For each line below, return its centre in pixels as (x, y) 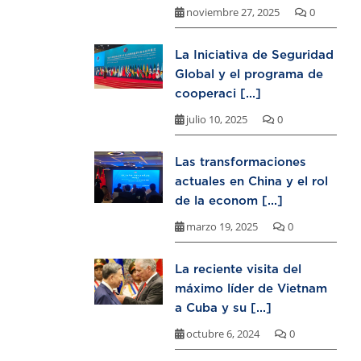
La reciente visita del (238, 269)
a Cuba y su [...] (223, 307)
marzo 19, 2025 (222, 227)
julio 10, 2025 (217, 120)
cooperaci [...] (218, 93)
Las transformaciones (241, 162)
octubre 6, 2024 (223, 334)
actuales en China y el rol (251, 181)
